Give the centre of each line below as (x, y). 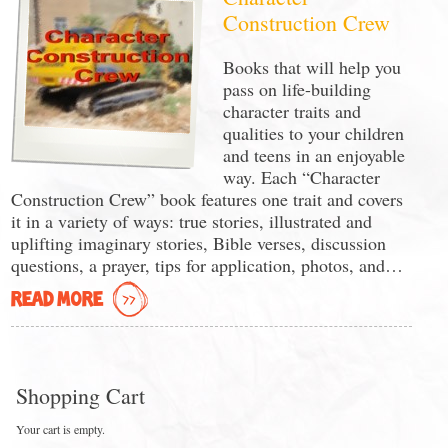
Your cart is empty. (61, 429)
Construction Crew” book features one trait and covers (207, 199)
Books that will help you (312, 67)
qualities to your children (314, 133)
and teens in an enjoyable (314, 155)
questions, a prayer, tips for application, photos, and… (207, 265)
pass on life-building (297, 89)
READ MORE (57, 300)
